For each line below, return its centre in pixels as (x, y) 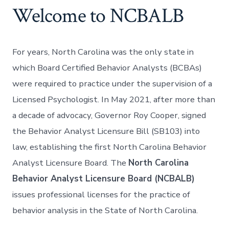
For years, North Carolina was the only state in (103, 52)
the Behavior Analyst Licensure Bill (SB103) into (106, 131)
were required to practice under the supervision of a (112, 84)
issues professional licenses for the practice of (101, 195)
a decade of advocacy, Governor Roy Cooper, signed (109, 116)
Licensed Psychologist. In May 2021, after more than (114, 100)
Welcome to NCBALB (98, 16)
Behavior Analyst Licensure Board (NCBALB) (104, 179)
